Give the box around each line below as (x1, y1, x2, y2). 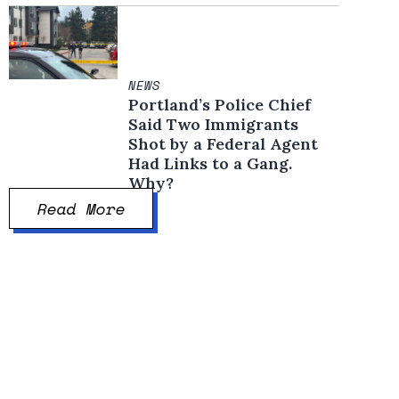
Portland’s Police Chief (128, 94, 312, 115)
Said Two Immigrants (128, 113, 299, 134)
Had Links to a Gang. (128, 152, 293, 174)
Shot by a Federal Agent (128, 133, 319, 154)
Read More (37, 196, 126, 220)
